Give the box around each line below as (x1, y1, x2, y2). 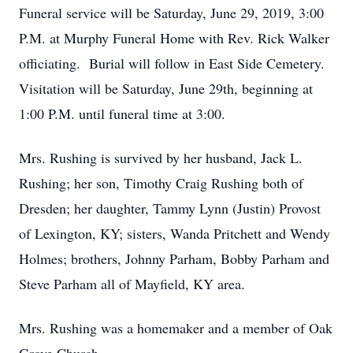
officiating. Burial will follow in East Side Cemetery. (19, 54, 329, 72)
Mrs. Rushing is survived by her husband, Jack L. (19, 148, 303, 167)
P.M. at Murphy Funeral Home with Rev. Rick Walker (19, 28, 329, 47)
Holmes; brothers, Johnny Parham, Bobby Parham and (19, 249, 329, 268)
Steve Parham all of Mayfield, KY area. (19, 274, 245, 293)
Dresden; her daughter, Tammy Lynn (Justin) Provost (19, 199, 321, 217)
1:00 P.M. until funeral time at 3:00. (19, 104, 225, 123)
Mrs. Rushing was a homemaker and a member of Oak (19, 318, 333, 337)
